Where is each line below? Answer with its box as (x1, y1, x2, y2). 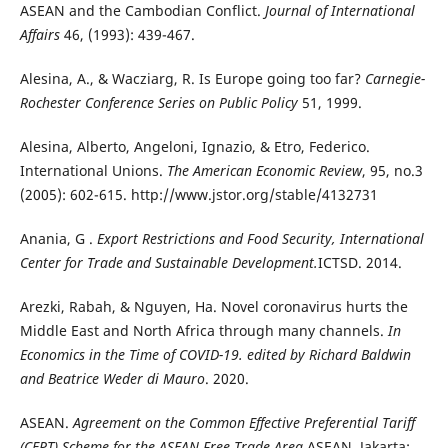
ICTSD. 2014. (317, 253, 402, 273)
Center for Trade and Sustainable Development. (19, 253, 318, 273)
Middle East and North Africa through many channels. (19, 321, 388, 341)
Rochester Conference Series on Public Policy (19, 93, 298, 113)
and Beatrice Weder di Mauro (19, 369, 205, 389)
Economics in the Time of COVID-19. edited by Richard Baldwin (19, 345, 411, 365)
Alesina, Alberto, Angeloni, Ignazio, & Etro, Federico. (19, 137, 370, 157)
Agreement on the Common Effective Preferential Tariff (72, 413, 415, 433)
